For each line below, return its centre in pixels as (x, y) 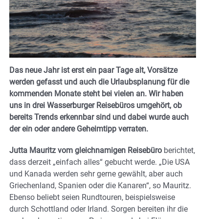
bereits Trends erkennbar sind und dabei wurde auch (99, 117)
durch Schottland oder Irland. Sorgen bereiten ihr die (99, 209)
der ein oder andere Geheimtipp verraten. (79, 129)
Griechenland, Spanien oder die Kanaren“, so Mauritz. (100, 186)
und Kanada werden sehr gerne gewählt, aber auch (96, 174)
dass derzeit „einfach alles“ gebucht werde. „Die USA (99, 162)
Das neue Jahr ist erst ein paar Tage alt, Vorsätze (93, 70)
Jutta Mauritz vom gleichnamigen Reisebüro (86, 151)
